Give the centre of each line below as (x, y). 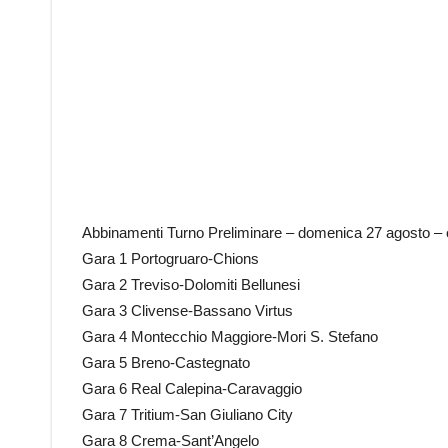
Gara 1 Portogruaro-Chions (170, 258)
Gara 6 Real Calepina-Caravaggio (192, 388)
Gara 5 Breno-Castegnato (166, 362)
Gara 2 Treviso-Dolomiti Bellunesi (191, 284)
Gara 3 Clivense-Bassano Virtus (187, 310)
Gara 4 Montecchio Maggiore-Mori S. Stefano (230, 336)
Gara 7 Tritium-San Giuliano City (187, 414)
